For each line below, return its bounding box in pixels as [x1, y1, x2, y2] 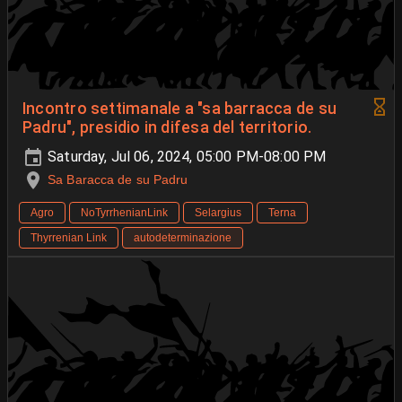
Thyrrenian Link [31, 232, 107, 245]
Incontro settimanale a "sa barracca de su [22, 99, 337, 118]
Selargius [195, 206, 241, 220]
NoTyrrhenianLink [81, 206, 168, 220]
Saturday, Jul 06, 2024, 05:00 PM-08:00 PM [44, 147, 327, 165]
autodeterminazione [134, 232, 232, 245]
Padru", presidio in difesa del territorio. [22, 118, 312, 136]
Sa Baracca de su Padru [48, 171, 188, 187]
